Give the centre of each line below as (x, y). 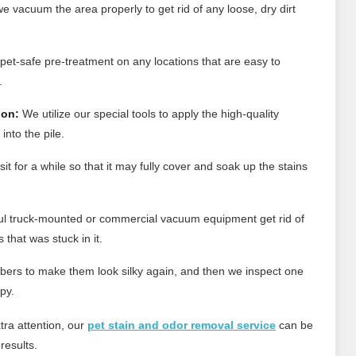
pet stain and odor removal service (182, 325)
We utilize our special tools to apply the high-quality (149, 113)
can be (294, 325)
